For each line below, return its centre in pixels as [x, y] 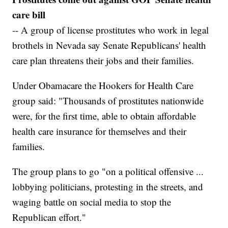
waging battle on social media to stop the [92, 202]
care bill [29, 14]
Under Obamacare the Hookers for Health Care [103, 85]
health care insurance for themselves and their [99, 131]
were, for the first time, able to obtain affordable [104, 116]
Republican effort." [49, 217]
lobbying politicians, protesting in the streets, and [108, 186]
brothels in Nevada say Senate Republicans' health [109, 45]
